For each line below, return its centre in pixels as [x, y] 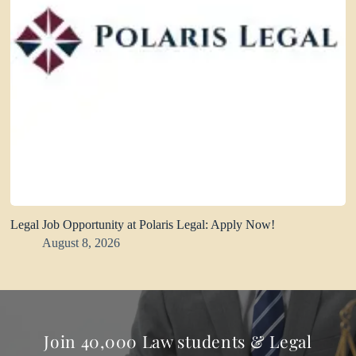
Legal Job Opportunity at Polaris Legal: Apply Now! [143, 224]
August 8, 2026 [81, 242]
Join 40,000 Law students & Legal [178, 341]
